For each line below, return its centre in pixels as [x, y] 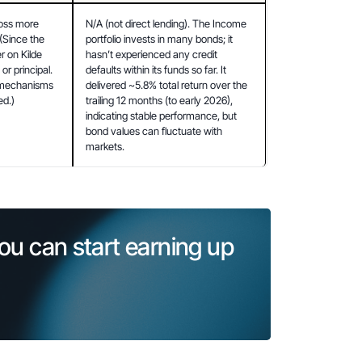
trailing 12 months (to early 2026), [160, 100]
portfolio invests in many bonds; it [160, 38]
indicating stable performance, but [162, 115]
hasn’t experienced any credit [152, 54]
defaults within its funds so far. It [156, 69]
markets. [105, 146]
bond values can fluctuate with [154, 130]
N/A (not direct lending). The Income [166, 23]
